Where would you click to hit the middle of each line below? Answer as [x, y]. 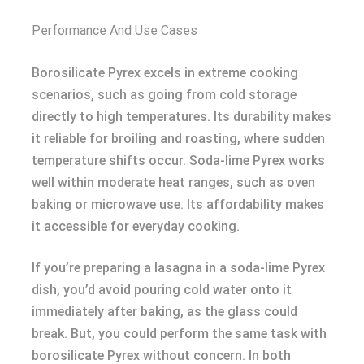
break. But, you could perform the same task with [179, 334]
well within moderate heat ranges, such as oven [173, 182]
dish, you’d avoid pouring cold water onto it [162, 290]
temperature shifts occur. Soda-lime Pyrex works [178, 160]
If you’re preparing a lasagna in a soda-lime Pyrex [178, 268]
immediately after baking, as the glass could [165, 312]
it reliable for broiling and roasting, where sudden [178, 139]
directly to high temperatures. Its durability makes [182, 117]
